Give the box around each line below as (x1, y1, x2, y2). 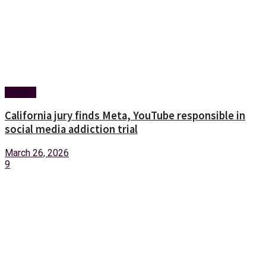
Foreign (5, 86, 36, 98)
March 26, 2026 (5, 147, 69, 159)
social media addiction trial (5, 122, 138, 137)
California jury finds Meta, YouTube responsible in (5, 109, 245, 123)
